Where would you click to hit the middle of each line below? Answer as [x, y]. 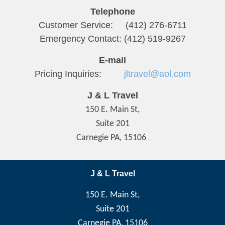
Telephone [113, 12]
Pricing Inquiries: [79, 74]
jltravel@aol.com [157, 74]
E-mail [113, 60]
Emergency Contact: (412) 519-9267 [113, 39]
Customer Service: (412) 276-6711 [113, 25]
